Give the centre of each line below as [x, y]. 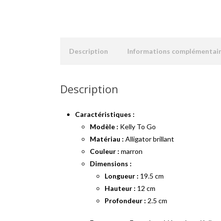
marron [131, 151]
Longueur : [122, 176]
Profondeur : [125, 201]
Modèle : [104, 127]
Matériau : [107, 139]
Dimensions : [111, 164]
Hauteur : [120, 188]
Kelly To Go [137, 127]
